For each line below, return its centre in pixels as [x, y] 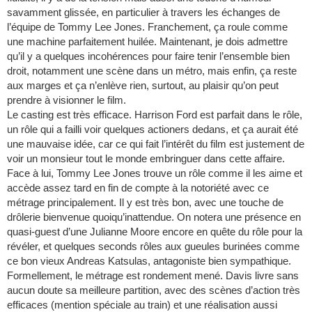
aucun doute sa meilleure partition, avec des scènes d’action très [154, 290]
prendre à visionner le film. [67, 100]
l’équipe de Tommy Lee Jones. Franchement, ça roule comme [147, 27]
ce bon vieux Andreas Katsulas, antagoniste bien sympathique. [149, 261]
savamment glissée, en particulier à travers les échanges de [143, 13]
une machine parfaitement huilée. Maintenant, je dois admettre [147, 42]
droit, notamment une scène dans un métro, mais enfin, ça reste [152, 71]
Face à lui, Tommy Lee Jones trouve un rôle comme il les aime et [155, 173]
